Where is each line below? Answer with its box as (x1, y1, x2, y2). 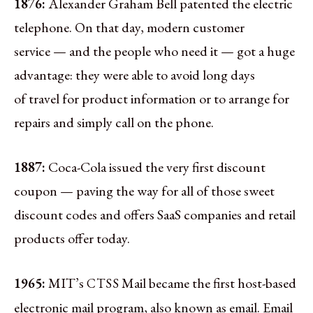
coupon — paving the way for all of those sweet (14, 181, 275, 200)
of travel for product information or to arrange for (14, 89, 289, 108)
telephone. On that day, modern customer (14, 17, 245, 36)
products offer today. (14, 228, 130, 247)
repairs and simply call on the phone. (14, 112, 214, 131)
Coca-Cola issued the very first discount (48, 157, 265, 176)
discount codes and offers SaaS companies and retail (14, 205, 296, 224)
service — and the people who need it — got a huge (14, 41, 295, 60)
